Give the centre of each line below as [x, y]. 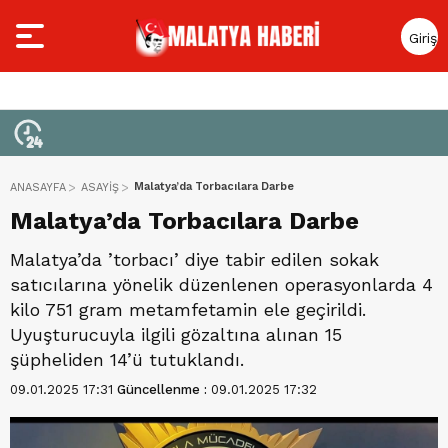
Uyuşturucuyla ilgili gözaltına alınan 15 [176, 334]
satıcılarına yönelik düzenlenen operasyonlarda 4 [221, 284]
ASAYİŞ [100, 187]
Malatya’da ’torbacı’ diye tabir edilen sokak [194, 259]
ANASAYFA [38, 187]
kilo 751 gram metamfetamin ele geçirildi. [188, 309]
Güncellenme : [164, 389]
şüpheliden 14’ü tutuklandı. [127, 359]
